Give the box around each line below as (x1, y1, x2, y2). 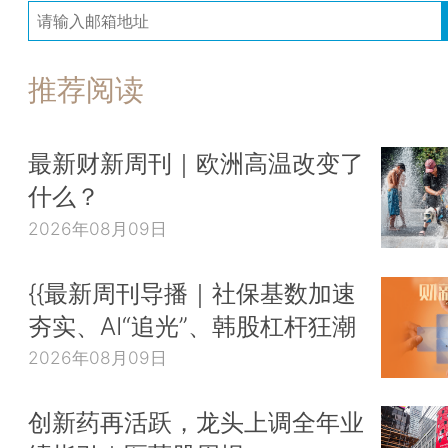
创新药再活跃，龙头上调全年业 (28, 407, 364, 438)
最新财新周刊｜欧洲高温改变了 (28, 148, 364, 179)
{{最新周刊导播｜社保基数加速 (28, 277, 356, 308)
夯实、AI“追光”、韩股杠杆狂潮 (28, 310, 356, 341)
